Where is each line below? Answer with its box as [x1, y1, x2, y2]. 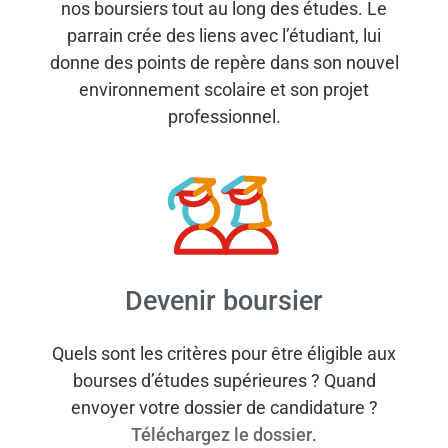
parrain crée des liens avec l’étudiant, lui [67, 25, 381, 47]
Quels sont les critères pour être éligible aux [52, 343, 396, 365]
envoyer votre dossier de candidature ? [70, 397, 378, 419]
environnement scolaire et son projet [79, 79, 369, 101]
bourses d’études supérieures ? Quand [72, 370, 376, 392]
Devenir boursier [125, 285, 323, 318]
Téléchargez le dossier [131, 424, 312, 446]
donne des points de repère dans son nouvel [49, 52, 399, 74]
